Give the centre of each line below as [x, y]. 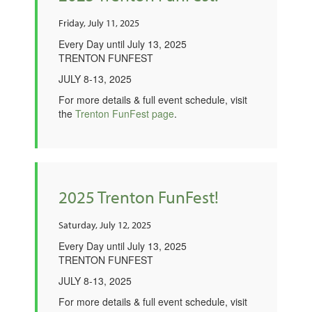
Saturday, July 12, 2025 [105, 225]
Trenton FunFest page [125, 114]
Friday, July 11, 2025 [99, 23]
